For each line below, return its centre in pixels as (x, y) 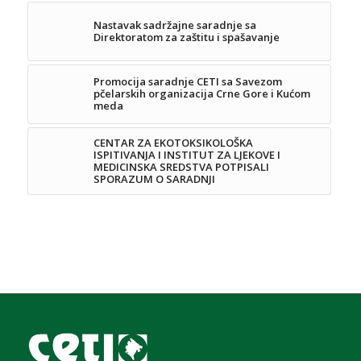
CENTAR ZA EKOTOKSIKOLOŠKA (173, 143)
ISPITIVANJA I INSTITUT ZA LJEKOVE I (187, 155)
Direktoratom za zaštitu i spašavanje (186, 37)
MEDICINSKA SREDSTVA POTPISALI (181, 167)
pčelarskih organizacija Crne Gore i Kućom (201, 94)
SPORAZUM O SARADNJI (154, 179)
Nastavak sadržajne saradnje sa (174, 25)
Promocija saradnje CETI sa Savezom (187, 82)
